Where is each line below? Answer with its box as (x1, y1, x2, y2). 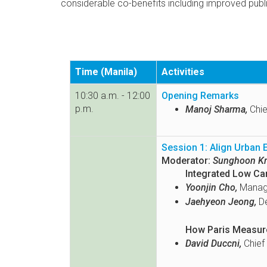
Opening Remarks (162, 90, 239, 102)
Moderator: (162, 155, 210, 167)
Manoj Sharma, (185, 104, 247, 116)
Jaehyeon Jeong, (185, 196, 256, 208)
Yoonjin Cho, (185, 182, 237, 194)
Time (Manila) (75, 66, 137, 78)
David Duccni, (185, 238, 241, 250)
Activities (162, 66, 204, 78)
